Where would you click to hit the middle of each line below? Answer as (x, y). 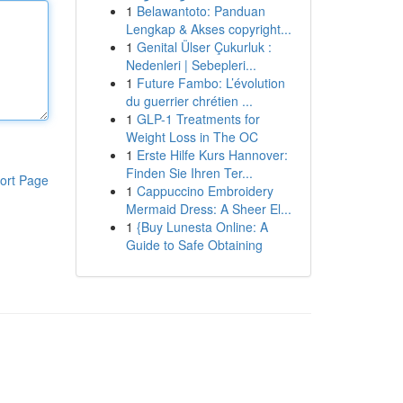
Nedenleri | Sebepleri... (191, 65)
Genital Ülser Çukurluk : (204, 47)
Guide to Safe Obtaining (194, 245)
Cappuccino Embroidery (205, 191)
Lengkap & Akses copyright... (208, 29)
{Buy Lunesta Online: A (202, 227)
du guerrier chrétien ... (189, 101)
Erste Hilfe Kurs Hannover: (212, 155)
